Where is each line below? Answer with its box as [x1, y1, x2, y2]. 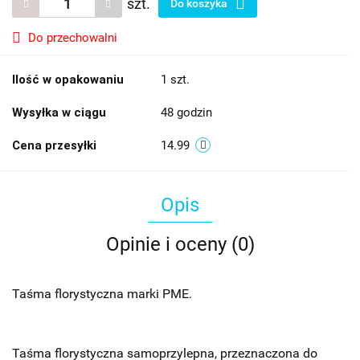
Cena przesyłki [12, 138, 96, 153]
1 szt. [161, 72, 190, 88]
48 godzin [161, 105, 212, 121]
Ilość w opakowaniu [12, 72, 124, 88]
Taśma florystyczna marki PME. [12, 286, 192, 302]
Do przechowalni [28, 31, 117, 46]
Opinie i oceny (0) [105, 233, 255, 256]
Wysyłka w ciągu [12, 105, 106, 121]
